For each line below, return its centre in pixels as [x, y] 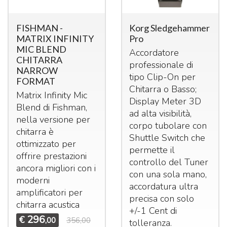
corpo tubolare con [168, 126]
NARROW [37, 71]
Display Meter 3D [165, 102]
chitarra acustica [48, 205]
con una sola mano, [168, 175]
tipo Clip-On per [163, 77]
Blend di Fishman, [51, 108]
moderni [33, 181]
